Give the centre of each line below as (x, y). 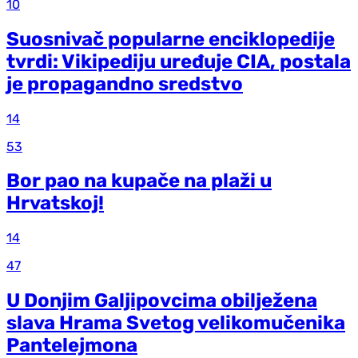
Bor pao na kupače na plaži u (139, 181)
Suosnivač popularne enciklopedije (171, 39)
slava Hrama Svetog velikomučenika (176, 323)
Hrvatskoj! (55, 203)
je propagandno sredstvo (125, 84)
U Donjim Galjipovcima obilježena (162, 301)
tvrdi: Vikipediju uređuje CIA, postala (179, 61)
